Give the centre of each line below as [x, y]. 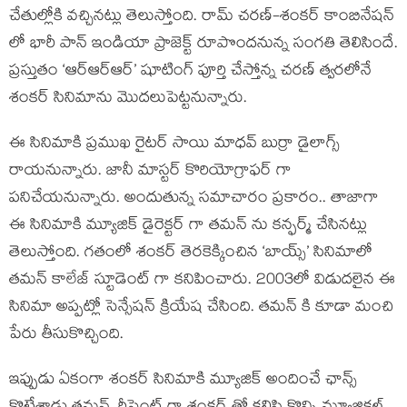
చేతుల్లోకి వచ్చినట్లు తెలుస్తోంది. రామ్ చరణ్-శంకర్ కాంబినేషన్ [202, 18]
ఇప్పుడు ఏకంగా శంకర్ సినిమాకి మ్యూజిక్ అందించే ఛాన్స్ [183, 381]
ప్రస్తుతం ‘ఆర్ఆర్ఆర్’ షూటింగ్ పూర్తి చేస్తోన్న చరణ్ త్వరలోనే [190, 72]
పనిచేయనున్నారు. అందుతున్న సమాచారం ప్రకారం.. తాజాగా [194, 199]
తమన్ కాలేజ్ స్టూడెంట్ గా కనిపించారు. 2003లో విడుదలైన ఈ [202, 281]
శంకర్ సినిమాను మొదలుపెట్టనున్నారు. [128, 99]
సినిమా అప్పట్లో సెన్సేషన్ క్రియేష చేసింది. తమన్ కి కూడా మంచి [201, 308]
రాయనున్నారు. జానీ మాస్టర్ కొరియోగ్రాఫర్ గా [150, 172]
